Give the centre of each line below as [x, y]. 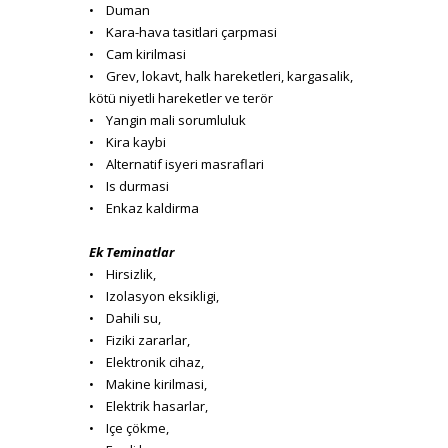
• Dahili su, [125, 317]
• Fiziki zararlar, [139, 339]
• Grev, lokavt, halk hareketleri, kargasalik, [221, 75]
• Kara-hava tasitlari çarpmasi [183, 31]
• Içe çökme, [129, 427]
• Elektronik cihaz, [146, 361]
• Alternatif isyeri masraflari [176, 163]
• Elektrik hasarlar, [148, 405]
